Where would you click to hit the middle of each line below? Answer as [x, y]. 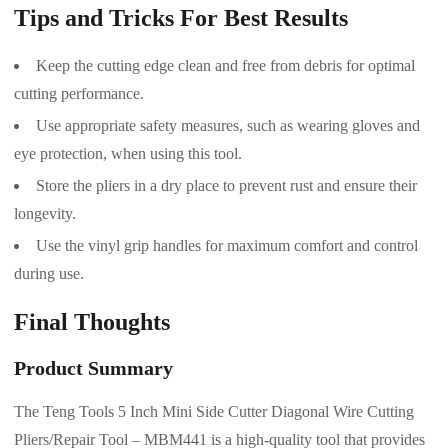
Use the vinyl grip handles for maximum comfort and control [227, 245]
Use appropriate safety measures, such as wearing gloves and [228, 125]
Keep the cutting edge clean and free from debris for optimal [225, 65]
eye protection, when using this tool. [128, 153]
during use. [49, 273]
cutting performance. [79, 93]
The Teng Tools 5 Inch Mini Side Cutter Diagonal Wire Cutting [214, 411]
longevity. [45, 213]
